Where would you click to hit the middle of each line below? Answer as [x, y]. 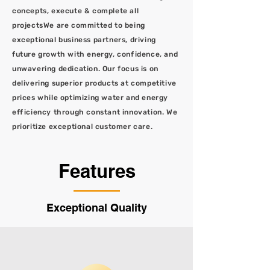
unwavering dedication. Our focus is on [85, 69]
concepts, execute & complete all [76, 11]
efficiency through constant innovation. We [95, 112]
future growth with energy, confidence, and [95, 54]
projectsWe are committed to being [79, 25]
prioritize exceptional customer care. [83, 127]
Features [97, 171]
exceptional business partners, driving [84, 40]
